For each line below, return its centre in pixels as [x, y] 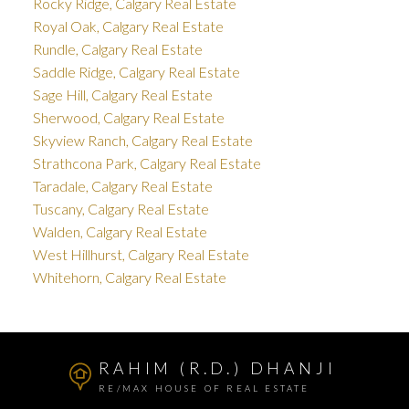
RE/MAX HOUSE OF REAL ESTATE [204, 389]
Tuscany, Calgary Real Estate [121, 209]
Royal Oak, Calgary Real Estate [128, 26]
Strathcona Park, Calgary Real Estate [147, 163]
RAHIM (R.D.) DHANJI [218, 369]
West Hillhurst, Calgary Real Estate [141, 255]
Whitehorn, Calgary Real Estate [129, 278]
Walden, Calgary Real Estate [120, 232]
